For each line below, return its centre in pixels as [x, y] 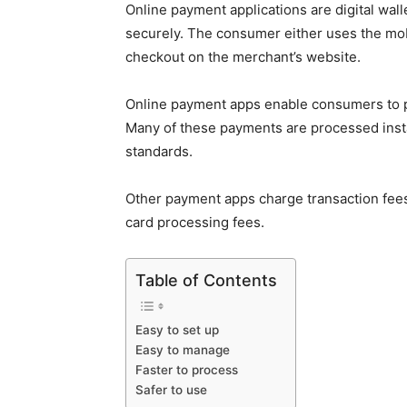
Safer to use [171, 389]
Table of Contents [206, 280]
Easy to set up [177, 329]
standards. [159, 151]
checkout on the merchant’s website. [243, 57]
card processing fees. [195, 222]
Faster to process [187, 369]
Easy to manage [183, 349]
